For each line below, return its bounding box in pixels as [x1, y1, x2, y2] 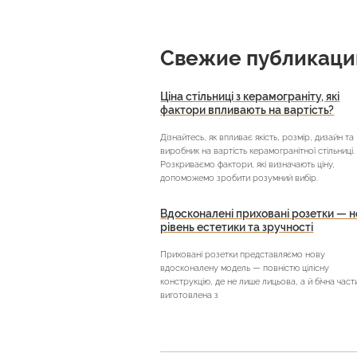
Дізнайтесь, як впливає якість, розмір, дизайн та [160, 132, 355, 143]
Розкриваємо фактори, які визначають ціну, [160, 159, 335, 171]
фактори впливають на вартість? [160, 104, 335, 116]
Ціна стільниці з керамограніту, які [160, 90, 340, 103]
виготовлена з [160, 289, 219, 300]
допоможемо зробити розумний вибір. [160, 173, 319, 184]
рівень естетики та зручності [160, 220, 314, 233]
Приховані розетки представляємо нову [160, 249, 326, 260]
